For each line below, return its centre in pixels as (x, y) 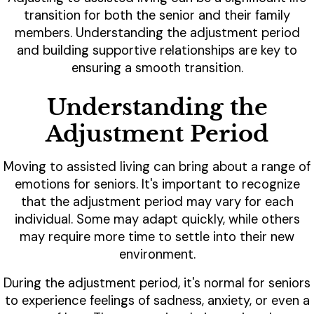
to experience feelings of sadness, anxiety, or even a (157, 301)
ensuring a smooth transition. (157, 68)
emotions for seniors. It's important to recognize (157, 185)
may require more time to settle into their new (157, 237)
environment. (157, 255)
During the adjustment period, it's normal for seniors (157, 284)
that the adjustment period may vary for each (157, 202)
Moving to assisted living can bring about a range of (157, 167)
